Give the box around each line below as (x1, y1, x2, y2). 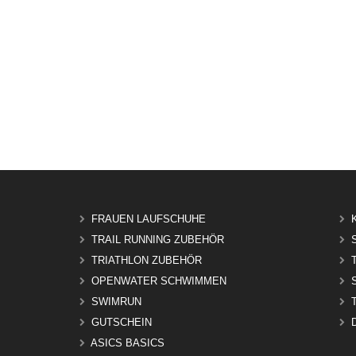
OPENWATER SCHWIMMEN (91, 275, 227, 288)
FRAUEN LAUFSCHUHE (91, 213, 207, 226)
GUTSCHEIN (91, 316, 153, 329)
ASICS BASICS (91, 337, 165, 350)
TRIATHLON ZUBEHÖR (91, 254, 203, 267)
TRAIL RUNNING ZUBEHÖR (91, 234, 225, 246)
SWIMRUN (91, 296, 142, 308)
